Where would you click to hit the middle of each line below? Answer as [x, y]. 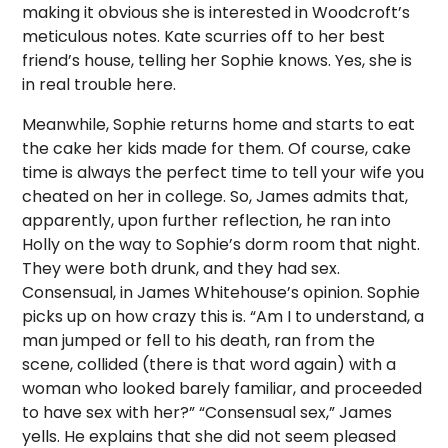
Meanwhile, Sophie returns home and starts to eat [219, 124]
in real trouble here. [99, 84]
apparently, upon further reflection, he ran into [207, 220]
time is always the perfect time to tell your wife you [223, 172]
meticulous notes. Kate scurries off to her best [204, 36]
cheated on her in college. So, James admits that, [215, 196]
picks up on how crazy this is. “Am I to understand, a [223, 316]
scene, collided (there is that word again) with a [209, 364]
